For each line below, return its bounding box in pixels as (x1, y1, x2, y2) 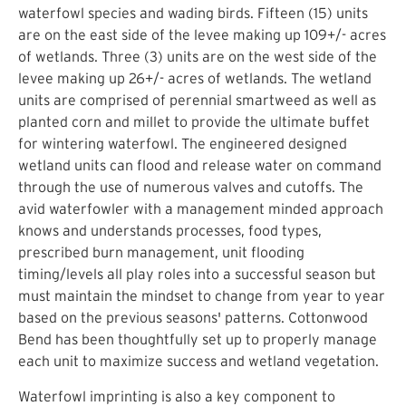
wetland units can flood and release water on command (18, 157, 382, 174)
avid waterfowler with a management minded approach (18, 200, 383, 217)
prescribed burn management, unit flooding (18, 244, 304, 261)
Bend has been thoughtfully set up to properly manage (18, 331, 377, 348)
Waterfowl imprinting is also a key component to (18, 387, 335, 404)
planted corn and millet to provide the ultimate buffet (18, 113, 370, 130)
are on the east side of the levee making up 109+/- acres (18, 26, 386, 43)
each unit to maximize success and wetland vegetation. (18, 353, 379, 370)
